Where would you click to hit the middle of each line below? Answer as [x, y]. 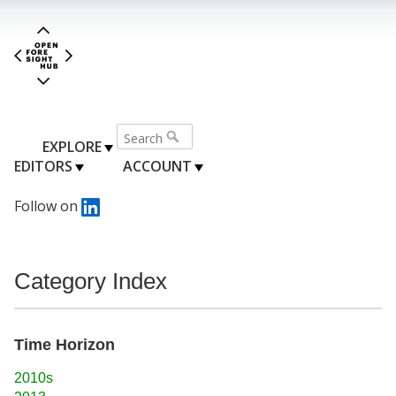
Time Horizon [65, 344]
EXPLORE [72, 146]
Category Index [91, 281]
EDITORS [43, 166]
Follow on [48, 206]
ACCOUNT [157, 166]
